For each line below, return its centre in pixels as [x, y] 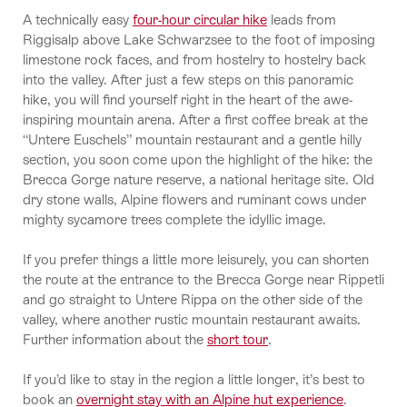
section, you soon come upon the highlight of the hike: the [198, 159]
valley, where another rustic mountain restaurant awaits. [192, 319]
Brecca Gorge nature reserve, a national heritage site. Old [199, 179]
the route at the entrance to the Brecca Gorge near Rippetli [203, 279]
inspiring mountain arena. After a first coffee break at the [195, 119]
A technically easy [78, 19]
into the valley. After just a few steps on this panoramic [188, 79]
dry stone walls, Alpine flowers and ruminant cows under [194, 199]
